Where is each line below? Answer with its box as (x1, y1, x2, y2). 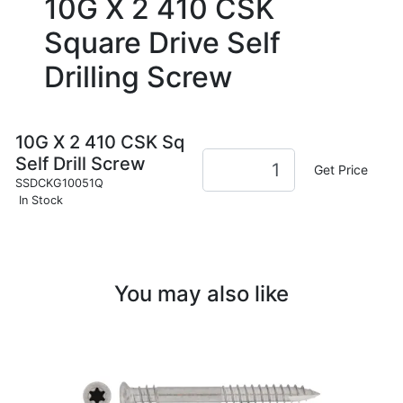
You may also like (114, 280, 289, 307)
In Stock (18, 193, 63, 207)
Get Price (314, 162, 369, 178)
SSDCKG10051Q (14, 175, 103, 190)
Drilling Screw (43, 58, 232, 94)
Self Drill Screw (14, 152, 146, 175)
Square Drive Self (43, 24, 281, 60)
